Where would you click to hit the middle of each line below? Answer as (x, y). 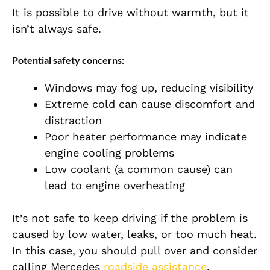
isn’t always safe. (57, 29)
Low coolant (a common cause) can (139, 169)
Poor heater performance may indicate (146, 137)
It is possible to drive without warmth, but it (130, 13)
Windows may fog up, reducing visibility (149, 88)
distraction (73, 121)
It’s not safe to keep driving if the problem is (130, 218)
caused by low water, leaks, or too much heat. (134, 234)
